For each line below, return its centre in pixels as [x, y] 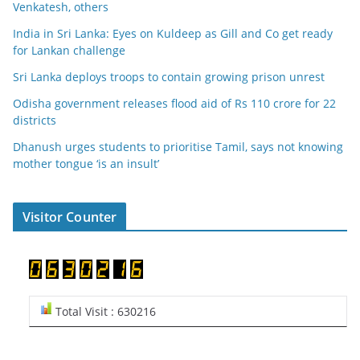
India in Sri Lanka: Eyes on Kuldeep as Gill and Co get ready [173, 34]
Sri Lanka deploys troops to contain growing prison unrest [169, 77]
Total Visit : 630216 [104, 312]
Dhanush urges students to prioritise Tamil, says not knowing [178, 147]
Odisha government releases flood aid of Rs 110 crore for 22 [174, 104]
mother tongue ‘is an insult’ [86, 164]
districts [35, 121]
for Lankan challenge [69, 51]
